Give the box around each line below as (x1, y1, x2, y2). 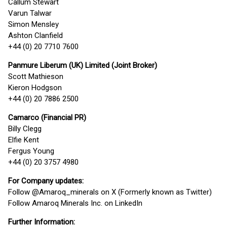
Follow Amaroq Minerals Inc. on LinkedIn (8, 199, 142, 208)
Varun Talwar (8, 9, 52, 18)
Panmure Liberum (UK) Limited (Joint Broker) (8, 61, 157, 70)
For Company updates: (8, 176, 84, 185)
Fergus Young (8, 146, 54, 156)
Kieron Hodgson (8, 83, 62, 92)
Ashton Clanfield (8, 31, 63, 40)
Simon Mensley (8, 20, 59, 29)
